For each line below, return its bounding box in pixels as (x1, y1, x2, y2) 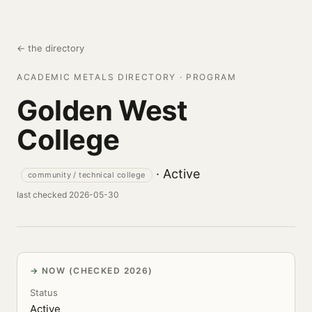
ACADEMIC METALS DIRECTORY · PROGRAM (17, 72, 237, 82)
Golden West (17, 93, 188, 127)
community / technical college (28, 169, 146, 180)
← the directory (17, 42, 84, 54)
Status (30, 287, 58, 298)
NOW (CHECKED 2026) (41, 265, 153, 276)
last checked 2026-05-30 (17, 189, 119, 200)
